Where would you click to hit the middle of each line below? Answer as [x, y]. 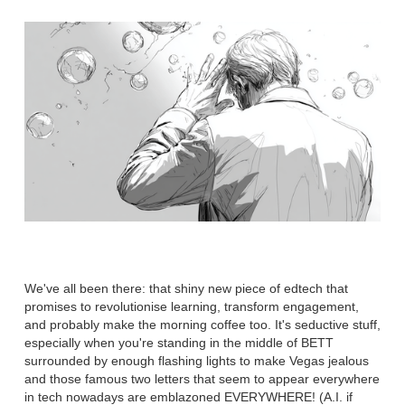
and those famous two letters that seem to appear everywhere [202, 378]
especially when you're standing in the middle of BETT [179, 342]
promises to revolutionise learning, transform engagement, [192, 306]
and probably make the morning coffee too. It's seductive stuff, [202, 324]
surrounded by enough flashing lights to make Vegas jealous [197, 360]
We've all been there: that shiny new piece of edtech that [186, 288]
